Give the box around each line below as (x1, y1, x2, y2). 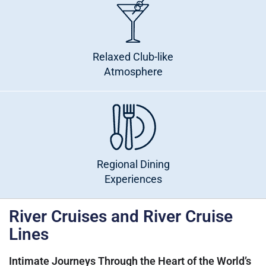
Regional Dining (96, 158, 170, 171)
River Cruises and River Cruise (9, 207, 233, 227)
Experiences (104, 173, 162, 186)
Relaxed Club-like (93, 50, 173, 64)
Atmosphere (103, 65, 163, 78)
